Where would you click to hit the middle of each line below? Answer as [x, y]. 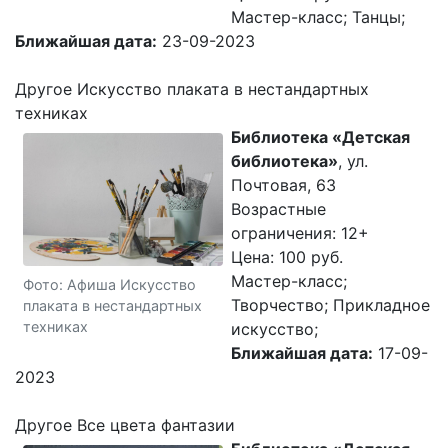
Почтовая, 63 [283, 185]
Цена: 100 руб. [287, 257]
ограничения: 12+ [300, 233]
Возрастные [278, 209]
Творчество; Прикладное [330, 305]
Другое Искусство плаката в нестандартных [192, 89]
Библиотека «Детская [320, 137]
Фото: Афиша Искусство [109, 284]
